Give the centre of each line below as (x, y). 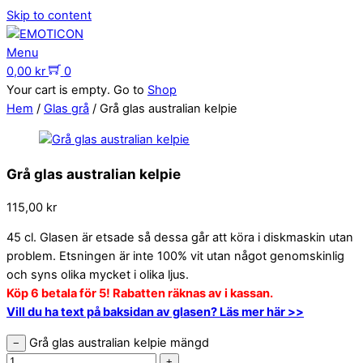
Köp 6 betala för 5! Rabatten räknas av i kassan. (140, 294)
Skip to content (49, 15)
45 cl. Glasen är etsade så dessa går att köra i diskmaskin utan (180, 238)
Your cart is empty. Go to (77, 90)
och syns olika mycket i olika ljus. (98, 275)
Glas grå (66, 109)
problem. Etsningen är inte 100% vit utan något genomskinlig (175, 256)
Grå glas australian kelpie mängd (119, 342)
